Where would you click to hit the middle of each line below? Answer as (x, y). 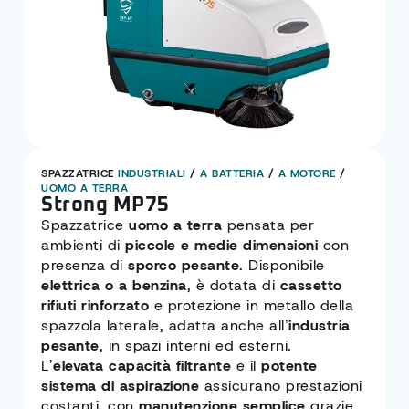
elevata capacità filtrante (142, 366)
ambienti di (83, 246)
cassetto (311, 286)
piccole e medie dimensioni (221, 246)
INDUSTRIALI (152, 174)
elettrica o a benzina (114, 286)
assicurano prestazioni (281, 386)
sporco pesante (184, 266)
